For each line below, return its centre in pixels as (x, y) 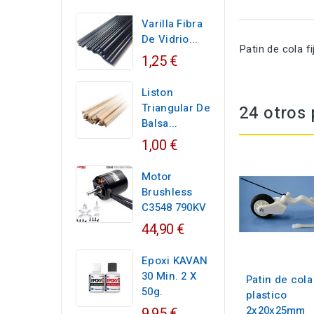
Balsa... (160, 123)
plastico (267, 295)
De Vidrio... (170, 39)
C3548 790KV (174, 207)
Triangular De (176, 108)
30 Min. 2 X (169, 276)
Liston (157, 93)
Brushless (167, 192)
